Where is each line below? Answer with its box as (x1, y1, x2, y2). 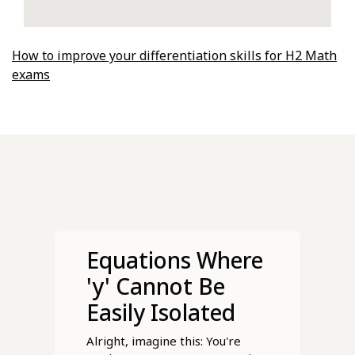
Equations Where (86, 245, 263, 276)
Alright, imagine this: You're (86, 333, 241, 349)
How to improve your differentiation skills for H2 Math (12, 47, 337, 65)
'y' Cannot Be (86, 271, 225, 302)
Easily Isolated (86, 297, 235, 328)
